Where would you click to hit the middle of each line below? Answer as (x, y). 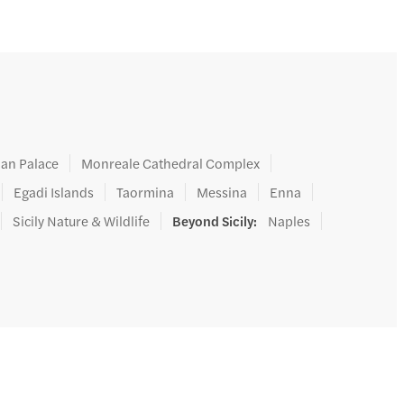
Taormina (146, 192)
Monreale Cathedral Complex (171, 163)
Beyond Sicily (213, 220)
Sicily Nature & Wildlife (82, 220)
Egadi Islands (54, 192)
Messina (222, 192)
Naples (289, 220)
